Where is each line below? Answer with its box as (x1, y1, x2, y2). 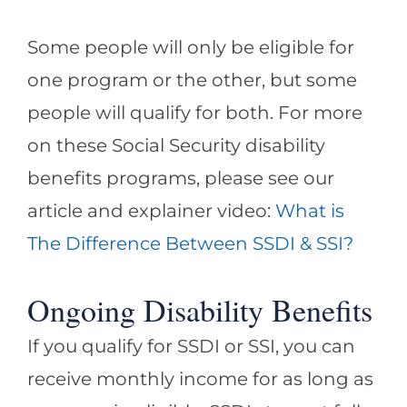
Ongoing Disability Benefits (27, 288, 372, 331)
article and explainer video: (27, 199, 275, 223)
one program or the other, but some (27, 68, 357, 92)
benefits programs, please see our (27, 166, 334, 190)
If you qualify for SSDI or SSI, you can (27, 333, 355, 357)
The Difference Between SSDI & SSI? (27, 232, 353, 255)
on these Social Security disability (27, 134, 325, 157)
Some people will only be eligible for (27, 35, 354, 59)
